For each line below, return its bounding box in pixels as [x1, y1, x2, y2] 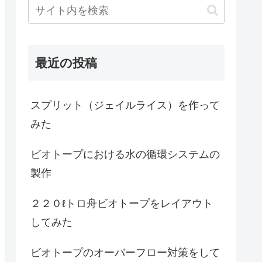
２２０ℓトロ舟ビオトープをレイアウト [30, 197, 213, 209]
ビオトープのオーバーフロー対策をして [30, 246, 220, 258]
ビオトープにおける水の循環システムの [30, 148, 220, 160]
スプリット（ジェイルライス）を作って [30, 99, 220, 111]
